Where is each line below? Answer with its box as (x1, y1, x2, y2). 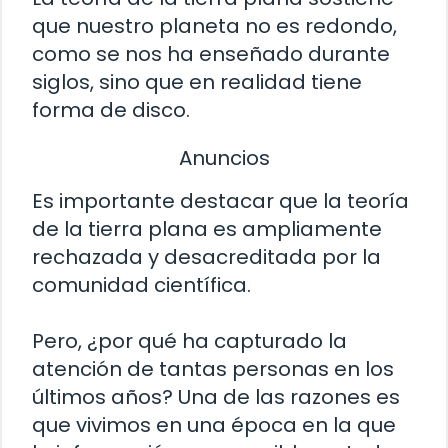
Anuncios (178, 143, 270, 172)
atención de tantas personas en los (32, 354, 394, 383)
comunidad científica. (32, 270, 251, 299)
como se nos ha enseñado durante (32, 39, 390, 68)
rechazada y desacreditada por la (32, 242, 381, 271)
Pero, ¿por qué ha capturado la (32, 326, 347, 355)
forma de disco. (32, 95, 190, 124)
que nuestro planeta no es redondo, (32, 11, 397, 40)
